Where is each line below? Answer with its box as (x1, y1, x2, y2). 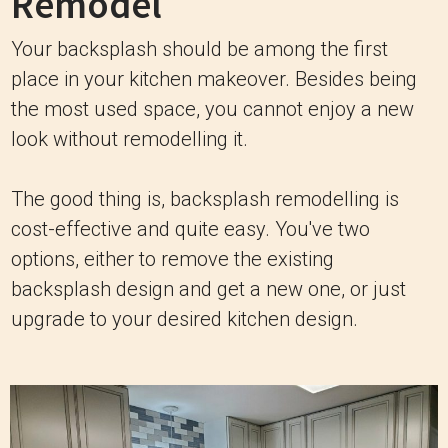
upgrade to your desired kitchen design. (11, 307, 358, 331)
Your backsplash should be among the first (11, 37, 388, 61)
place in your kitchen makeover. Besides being (11, 67, 417, 91)
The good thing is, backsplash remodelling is (11, 187, 399, 211)
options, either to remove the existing (11, 247, 334, 271)
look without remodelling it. (11, 127, 248, 151)
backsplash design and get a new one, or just (11, 277, 406, 301)
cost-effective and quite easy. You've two (11, 217, 370, 241)
